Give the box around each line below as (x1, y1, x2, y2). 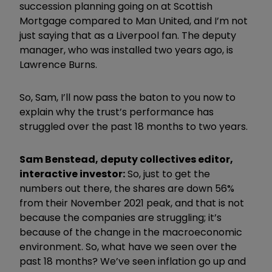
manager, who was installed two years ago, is (19, 42, 233, 57)
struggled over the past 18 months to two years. (19, 119, 250, 134)
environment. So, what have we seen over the (19, 239, 237, 254)
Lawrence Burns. (19, 57, 97, 72)
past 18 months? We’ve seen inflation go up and (19, 254, 246, 268)
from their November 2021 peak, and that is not (19, 195, 244, 210)
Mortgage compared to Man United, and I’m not (19, 13, 248, 28)
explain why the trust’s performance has (19, 104, 214, 119)
